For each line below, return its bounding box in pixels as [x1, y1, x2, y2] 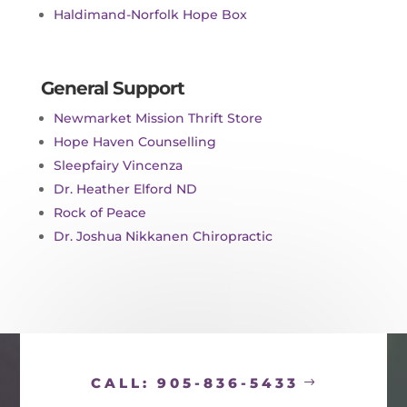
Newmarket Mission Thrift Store [53, 109, 263, 126]
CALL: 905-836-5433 [90, 373, 299, 392]
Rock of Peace [53, 203, 146, 221]
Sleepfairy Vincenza [53, 156, 183, 174]
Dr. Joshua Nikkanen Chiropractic [53, 227, 273, 244]
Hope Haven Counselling [53, 133, 216, 150]
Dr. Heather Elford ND [53, 180, 197, 197]
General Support [40, 76, 184, 99]
